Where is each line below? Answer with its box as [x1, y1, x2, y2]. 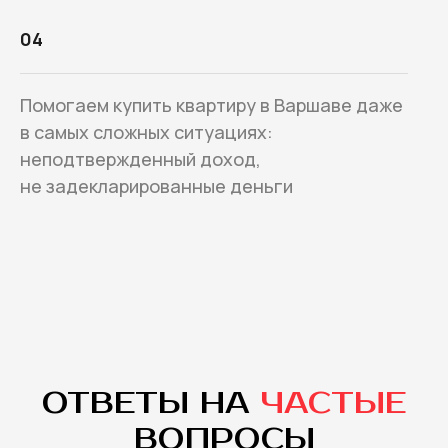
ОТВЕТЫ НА [42, 385, 261, 423]
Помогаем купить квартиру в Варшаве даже [20, 93, 403, 118]
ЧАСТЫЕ [261, 385, 406, 423]
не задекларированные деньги [20, 174, 293, 199]
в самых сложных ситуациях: [20, 120, 273, 145]
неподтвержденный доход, [20, 147, 261, 172]
